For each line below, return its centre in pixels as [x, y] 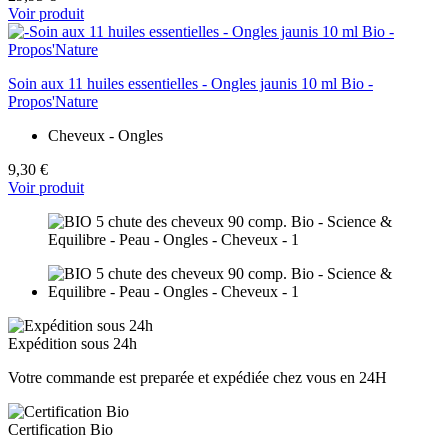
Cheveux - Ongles [105, 135]
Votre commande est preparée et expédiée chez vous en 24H [197, 377]
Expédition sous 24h [72, 343]
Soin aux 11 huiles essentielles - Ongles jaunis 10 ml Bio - [190, 83]
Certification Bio [60, 429]
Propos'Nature [53, 101]
